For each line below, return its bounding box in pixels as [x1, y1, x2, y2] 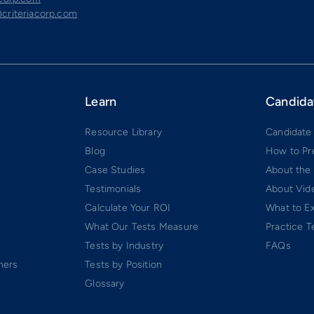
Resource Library [85, 125, 163, 138]
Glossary [85, 277, 125, 289]
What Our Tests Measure [85, 220, 199, 233]
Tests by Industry [85, 239, 164, 252]
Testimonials [85, 182, 142, 195]
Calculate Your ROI [85, 201, 171, 214]
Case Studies [85, 163, 146, 176]
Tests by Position [85, 258, 163, 271]
